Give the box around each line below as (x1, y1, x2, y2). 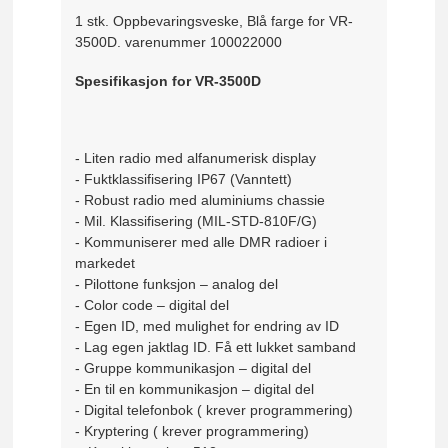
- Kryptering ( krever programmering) (75, 422, 310, 439)
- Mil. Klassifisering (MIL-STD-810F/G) (75, 212, 318, 229)
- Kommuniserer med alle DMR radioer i (75, 233, 328, 250)
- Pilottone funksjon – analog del (75, 275, 279, 292)
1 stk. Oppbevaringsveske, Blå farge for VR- (75, 13, 354, 30)
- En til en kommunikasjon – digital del (75, 380, 315, 397)
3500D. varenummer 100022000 (75, 34, 283, 51)
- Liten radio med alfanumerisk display (75, 149, 317, 166)
